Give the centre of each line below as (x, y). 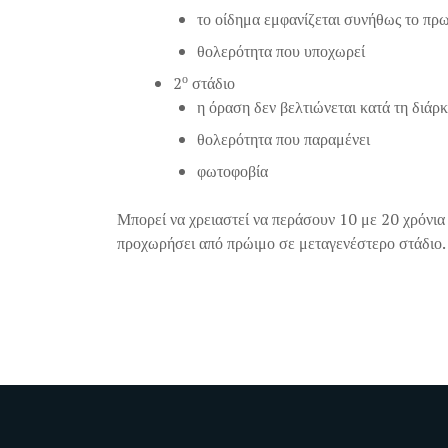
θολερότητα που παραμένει (283, 139)
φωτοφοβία (232, 171)
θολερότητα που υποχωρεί (281, 51)
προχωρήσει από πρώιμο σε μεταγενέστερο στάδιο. (281, 243)
